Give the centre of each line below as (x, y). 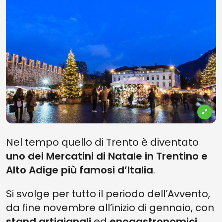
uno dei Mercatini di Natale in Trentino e (107, 156)
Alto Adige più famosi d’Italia (80, 170)
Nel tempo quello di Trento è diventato (102, 142)
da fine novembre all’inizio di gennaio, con (110, 208)
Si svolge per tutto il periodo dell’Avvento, (108, 194)
